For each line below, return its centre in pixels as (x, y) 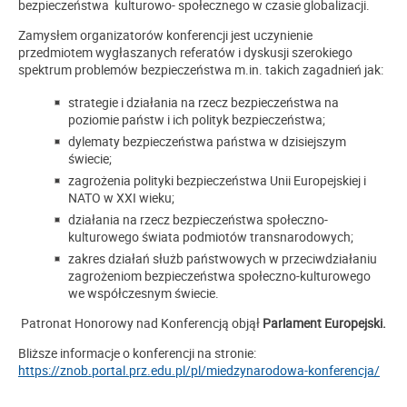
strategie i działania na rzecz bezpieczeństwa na (203, 102)
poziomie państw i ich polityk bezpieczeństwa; (197, 119)
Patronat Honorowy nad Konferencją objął (140, 323)
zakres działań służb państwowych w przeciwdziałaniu (223, 258)
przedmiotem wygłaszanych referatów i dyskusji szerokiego (185, 52)
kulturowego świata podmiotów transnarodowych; (211, 236)
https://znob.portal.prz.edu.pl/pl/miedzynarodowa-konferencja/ (199, 370)
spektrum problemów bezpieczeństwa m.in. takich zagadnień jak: (201, 69)
